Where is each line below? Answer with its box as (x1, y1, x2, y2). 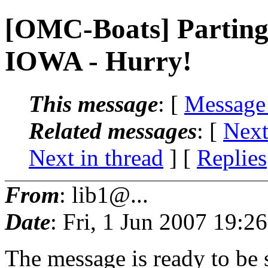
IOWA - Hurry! (5, 45, 192, 77)
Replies (197, 144, 267, 170)
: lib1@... (59, 181, 148, 208)
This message (29, 90, 158, 117)
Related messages (29, 117, 197, 144)
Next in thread (29, 144, 163, 170)
